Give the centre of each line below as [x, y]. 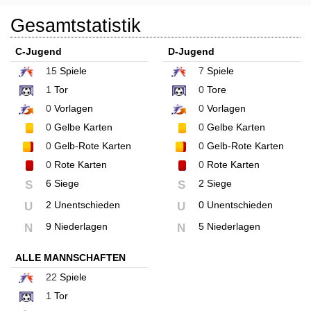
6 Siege [62, 184]
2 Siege [215, 184]
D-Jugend [191, 52]
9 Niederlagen [77, 227]
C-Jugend [39, 52]
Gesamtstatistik [76, 26]
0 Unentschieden [235, 205]
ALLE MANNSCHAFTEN [70, 258]
